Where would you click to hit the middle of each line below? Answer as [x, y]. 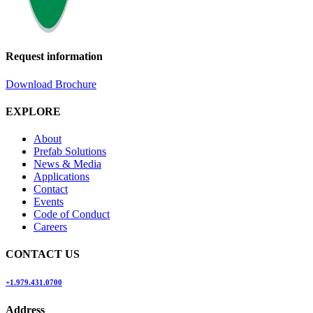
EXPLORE [33, 111]
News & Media [67, 164]
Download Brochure [51, 84]
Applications [61, 177]
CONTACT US [43, 254]
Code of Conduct [72, 214]
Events [49, 202]
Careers [50, 227]
